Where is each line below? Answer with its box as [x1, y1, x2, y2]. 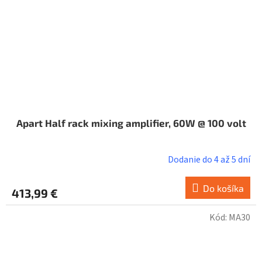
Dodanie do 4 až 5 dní [168, 153, 250, 167]
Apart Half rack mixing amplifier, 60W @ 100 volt [16, 117, 246, 129]
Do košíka [203, 182, 244, 194]
